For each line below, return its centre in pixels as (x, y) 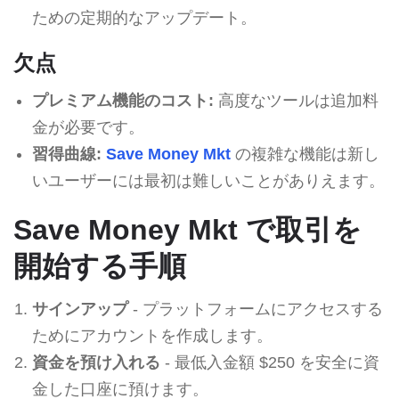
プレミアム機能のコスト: (122, 100)
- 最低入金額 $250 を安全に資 (269, 362)
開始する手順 (100, 266)
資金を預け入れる (96, 362)
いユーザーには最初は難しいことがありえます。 (208, 180)
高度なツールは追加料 (296, 100)
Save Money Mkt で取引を (187, 229)
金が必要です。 (88, 127)
